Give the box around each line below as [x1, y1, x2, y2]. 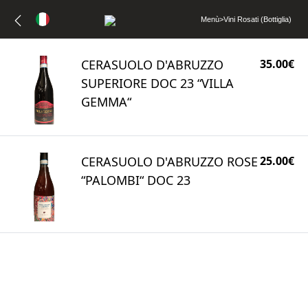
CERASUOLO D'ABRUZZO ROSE [81, 153, 258, 170]
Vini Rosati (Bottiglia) [223, 15, 291, 23]
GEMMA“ [81, 93, 131, 110]
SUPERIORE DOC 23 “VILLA [81, 75, 234, 91]
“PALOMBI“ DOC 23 [81, 172, 190, 188]
